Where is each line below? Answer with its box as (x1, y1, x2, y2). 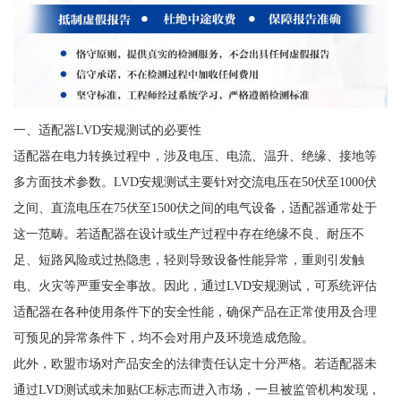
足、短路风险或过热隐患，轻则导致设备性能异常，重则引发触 (13, 252, 364, 267)
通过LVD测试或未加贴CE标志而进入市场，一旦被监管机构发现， (13, 381, 380, 397)
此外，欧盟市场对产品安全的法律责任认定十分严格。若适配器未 (13, 355, 377, 371)
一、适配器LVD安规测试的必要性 (13, 122, 201, 137)
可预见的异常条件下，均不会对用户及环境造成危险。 (13, 329, 314, 345)
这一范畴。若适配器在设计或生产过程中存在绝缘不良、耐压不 (13, 226, 364, 241)
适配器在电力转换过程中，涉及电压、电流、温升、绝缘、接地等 (13, 148, 377, 163)
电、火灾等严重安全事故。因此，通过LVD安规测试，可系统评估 (13, 277, 377, 293)
